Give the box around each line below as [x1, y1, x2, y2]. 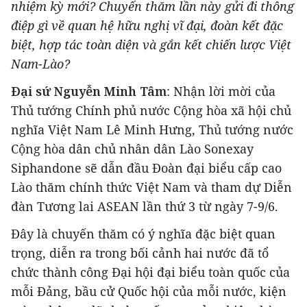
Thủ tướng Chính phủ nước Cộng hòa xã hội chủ [11, 102, 291, 119]
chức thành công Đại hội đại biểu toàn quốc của [11, 264, 290, 281]
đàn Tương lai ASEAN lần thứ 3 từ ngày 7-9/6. [11, 198, 278, 215]
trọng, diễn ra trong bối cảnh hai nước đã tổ [11, 245, 269, 262]
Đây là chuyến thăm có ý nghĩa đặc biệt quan [11, 225, 275, 243]
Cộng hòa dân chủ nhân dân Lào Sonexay [11, 140, 254, 158]
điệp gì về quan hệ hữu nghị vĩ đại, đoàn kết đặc [11, 17, 283, 34]
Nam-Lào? [11, 56, 70, 73]
